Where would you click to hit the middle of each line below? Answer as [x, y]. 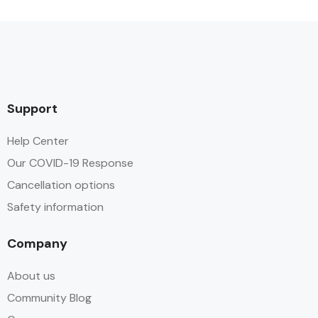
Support [32, 108]
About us [31, 275]
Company [37, 243]
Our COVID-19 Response [70, 163]
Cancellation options [61, 185]
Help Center [38, 141]
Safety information [55, 207]
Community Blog [49, 297]
